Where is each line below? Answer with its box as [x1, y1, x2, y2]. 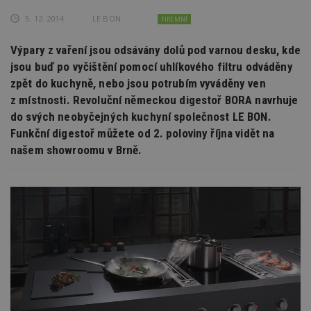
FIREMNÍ [160, 14, 187, 24]
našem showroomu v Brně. [10, 142, 142, 157]
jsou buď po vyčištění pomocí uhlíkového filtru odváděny [10, 59, 293, 74]
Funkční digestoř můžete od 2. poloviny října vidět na [10, 126, 275, 140]
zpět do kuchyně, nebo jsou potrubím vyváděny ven [10, 76, 266, 90]
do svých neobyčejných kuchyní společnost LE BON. [10, 109, 271, 124]
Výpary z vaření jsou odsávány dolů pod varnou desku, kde [10, 42, 301, 57]
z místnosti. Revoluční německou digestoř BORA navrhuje [10, 92, 299, 107]
